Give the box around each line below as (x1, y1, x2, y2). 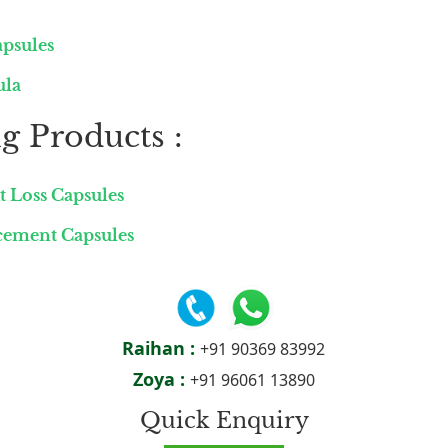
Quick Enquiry (139, 407, 309, 435)
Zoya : (132, 366, 190, 391)
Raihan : (122, 335, 201, 360)
